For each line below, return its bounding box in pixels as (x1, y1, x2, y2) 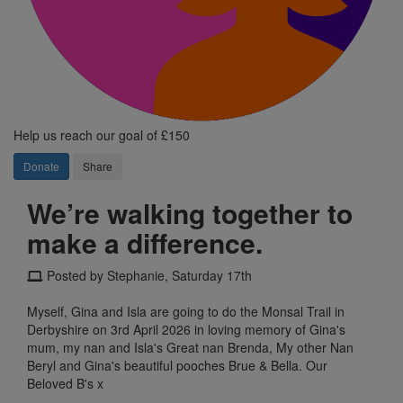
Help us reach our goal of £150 (13, 125, 190, 144)
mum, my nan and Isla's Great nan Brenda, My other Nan (27, 337, 354, 356)
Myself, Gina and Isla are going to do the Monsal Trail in (27, 301, 345, 320)
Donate (23, 157, 59, 174)
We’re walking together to (27, 193, 353, 232)
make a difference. (27, 222, 263, 262)
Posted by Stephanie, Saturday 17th (43, 265, 252, 284)
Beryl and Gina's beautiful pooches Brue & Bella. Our (27, 355, 327, 374)
